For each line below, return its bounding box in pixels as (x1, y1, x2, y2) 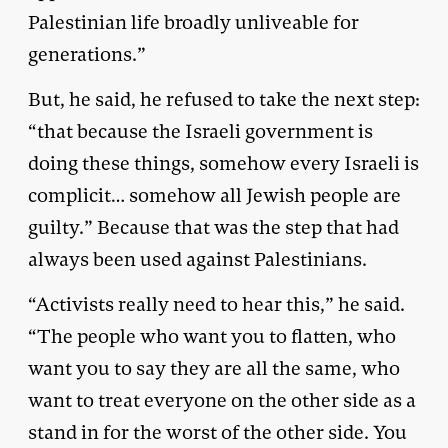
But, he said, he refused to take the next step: (28, 86, 420, 112)
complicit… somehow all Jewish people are (28, 182, 401, 208)
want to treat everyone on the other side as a (28, 387, 416, 413)
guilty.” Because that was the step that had (28, 214, 399, 240)
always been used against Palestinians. (28, 246, 367, 272)
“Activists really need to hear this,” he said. (28, 291, 405, 317)
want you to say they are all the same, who (28, 355, 400, 381)
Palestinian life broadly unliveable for (28, 9, 359, 35)
